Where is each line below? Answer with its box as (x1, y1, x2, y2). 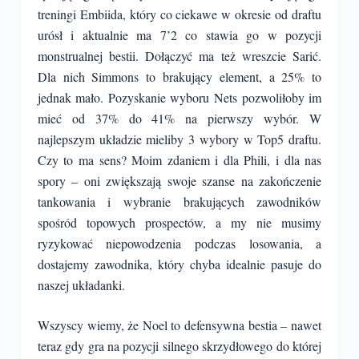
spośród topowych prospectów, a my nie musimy (37, 214, 322, 231)
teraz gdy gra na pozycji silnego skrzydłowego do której (37, 337, 322, 354)
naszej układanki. (37, 276, 125, 293)
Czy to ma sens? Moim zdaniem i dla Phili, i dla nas (37, 151, 322, 168)
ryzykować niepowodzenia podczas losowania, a (37, 235, 322, 252)
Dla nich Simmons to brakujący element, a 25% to (37, 68, 322, 85)
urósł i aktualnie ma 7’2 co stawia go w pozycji (37, 26, 322, 43)
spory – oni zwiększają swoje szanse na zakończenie (37, 172, 322, 189)
